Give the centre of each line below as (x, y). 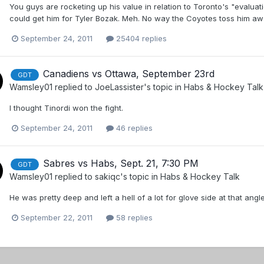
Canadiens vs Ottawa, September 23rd (129, 74)
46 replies (133, 128)
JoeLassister (119, 87)
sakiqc (108, 176)
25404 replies (140, 39)
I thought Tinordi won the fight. (66, 108)
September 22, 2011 (57, 217)
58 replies (133, 217)
